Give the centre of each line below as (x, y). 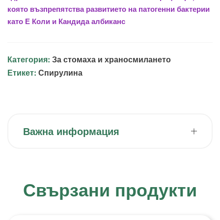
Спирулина (60, 72)
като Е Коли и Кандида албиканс (66, 21)
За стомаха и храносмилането (111, 59)
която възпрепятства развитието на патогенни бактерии (109, 9)
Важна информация (71, 131)
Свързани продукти (110, 189)
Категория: (30, 59)
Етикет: (23, 72)
